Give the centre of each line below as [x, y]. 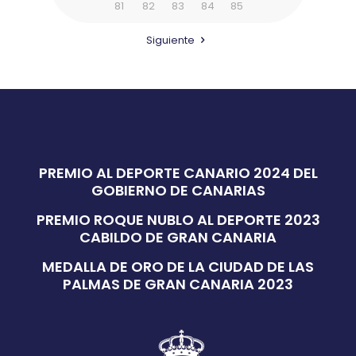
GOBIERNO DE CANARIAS [178, 190]
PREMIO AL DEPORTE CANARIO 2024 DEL [178, 172]
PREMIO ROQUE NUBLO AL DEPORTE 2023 [178, 219]
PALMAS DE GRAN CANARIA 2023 [178, 284]
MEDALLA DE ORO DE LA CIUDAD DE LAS [178, 266]
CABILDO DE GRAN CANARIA [178, 237]
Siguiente [171, 40]
